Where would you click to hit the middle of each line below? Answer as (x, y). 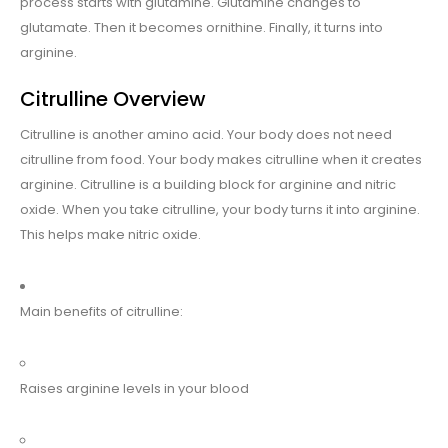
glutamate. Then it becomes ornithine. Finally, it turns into (201, 28)
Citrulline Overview (113, 99)
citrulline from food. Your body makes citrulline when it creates (221, 160)
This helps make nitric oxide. (110, 235)
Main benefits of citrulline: (101, 312)
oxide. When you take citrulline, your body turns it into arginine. (220, 210)
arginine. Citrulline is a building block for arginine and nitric (208, 185)
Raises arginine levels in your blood (134, 389)
